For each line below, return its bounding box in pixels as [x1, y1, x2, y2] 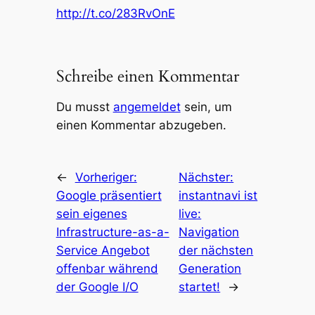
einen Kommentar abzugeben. [56, 117, 226, 132]
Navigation [179, 224, 240, 239]
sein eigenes [56, 206, 127, 221]
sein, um [180, 99, 232, 114]
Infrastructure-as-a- [56, 224, 169, 239]
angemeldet [112, 99, 181, 114]
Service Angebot [56, 243, 150, 257]
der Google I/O [56, 279, 139, 294]
